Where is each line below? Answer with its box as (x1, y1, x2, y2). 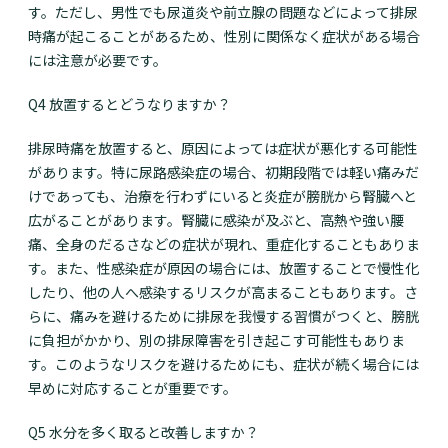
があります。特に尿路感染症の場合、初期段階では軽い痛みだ (28, 162, 419, 183)
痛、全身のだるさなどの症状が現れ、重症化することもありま (28, 234, 420, 255)
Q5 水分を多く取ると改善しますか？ (28, 422, 259, 443)
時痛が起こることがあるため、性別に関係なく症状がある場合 (28, 26, 420, 47)
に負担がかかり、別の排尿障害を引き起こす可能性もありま (28, 330, 405, 351)
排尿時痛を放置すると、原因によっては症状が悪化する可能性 (28, 138, 418, 159)
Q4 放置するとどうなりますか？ (28, 94, 231, 115)
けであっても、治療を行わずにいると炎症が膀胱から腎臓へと (28, 186, 417, 207)
